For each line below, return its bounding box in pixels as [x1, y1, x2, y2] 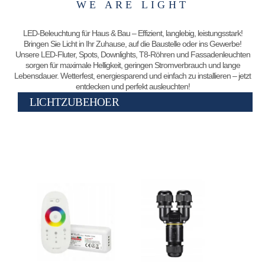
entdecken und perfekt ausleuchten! [75, 81, 190, 91]
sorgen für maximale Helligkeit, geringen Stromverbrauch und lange [25, 60, 240, 70]
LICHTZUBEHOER [30, 95, 119, 108]
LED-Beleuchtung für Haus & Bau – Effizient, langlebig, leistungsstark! [22, 28, 243, 38]
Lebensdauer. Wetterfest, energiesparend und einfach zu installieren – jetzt [14, 70, 251, 80]
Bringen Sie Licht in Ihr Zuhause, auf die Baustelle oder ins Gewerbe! [24, 38, 241, 49]
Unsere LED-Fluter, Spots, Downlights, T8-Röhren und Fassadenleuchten [15, 49, 250, 59]
